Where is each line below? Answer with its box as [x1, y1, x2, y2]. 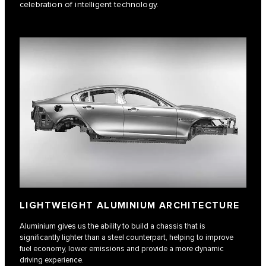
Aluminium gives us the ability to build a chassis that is [20, 221, 205, 232]
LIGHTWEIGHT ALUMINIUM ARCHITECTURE [20, 200, 240, 212]
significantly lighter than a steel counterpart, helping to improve [20, 233, 233, 243]
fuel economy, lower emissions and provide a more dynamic [20, 244, 224, 254]
